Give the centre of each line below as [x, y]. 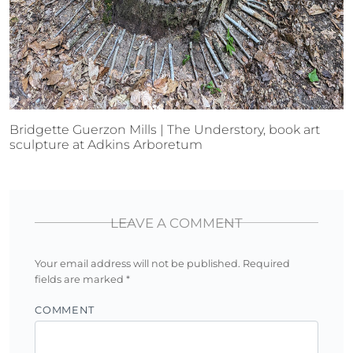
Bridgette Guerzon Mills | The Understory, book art [165, 130]
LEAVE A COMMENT [176, 223]
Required [266, 264]
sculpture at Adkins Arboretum [106, 145]
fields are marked [80, 279]
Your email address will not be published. [137, 264]
